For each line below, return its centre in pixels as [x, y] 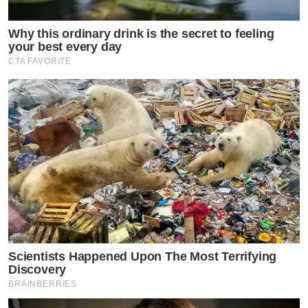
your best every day [65, 47]
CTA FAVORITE [40, 62]
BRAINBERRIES [43, 284]
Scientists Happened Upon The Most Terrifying [143, 256]
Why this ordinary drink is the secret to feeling [141, 34]
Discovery [37, 269]
